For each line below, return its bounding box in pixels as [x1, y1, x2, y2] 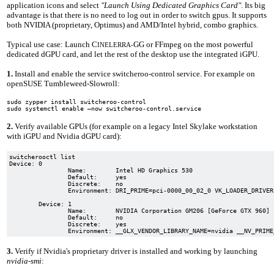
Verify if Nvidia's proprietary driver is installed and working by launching [13, 246, 258, 256]
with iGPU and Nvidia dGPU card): [7, 131, 122, 141]
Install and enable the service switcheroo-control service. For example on [13, 68, 256, 78]
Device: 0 [9, 160, 43, 167]
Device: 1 [9, 200, 39, 207]
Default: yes [9, 173, 68, 180]
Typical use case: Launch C [7, 39, 98, 49]
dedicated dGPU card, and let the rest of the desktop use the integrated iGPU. [7, 49, 260, 59]
